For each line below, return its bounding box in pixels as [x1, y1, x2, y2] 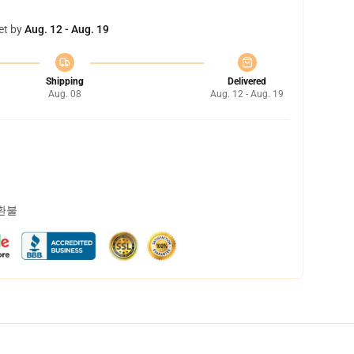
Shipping [45, 76, 84, 87]
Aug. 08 [47, 88, 81, 100]
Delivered [228, 76, 266, 87]
